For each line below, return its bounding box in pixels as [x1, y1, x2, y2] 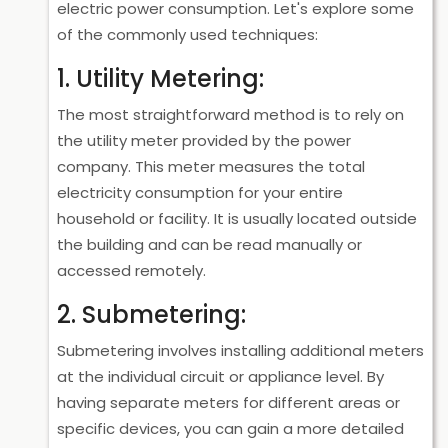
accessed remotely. [57, 260, 206, 281]
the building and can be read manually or [57, 234, 362, 255]
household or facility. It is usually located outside [57, 208, 417, 229]
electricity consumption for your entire [57, 182, 343, 203]
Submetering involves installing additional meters [57, 340, 424, 361]
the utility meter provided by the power [57, 130, 351, 151]
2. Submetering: [57, 298, 246, 331]
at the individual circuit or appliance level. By [57, 366, 384, 387]
